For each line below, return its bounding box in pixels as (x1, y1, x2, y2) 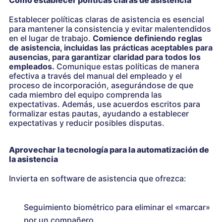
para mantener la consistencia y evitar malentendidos (9, 23, 211, 34)
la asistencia (9, 154, 58, 164)
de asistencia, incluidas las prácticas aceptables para (9, 42, 213, 53)
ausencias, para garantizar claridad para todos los (9, 52, 201, 62)
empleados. (9, 61, 55, 71)
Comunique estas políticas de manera (55, 61, 199, 71)
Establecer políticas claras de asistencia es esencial (9, 14, 204, 24)
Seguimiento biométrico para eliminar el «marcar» (24, 202, 210, 212)
